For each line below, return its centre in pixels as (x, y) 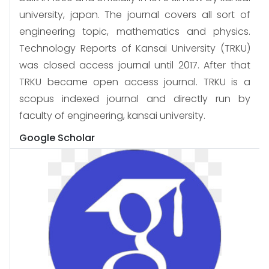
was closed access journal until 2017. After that (135, 65)
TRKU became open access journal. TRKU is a (135, 82)
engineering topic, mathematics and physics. (135, 31)
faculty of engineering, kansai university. (112, 115)
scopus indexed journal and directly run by (135, 98)
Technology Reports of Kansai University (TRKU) (135, 48)
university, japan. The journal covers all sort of (135, 14)
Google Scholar (57, 138)
